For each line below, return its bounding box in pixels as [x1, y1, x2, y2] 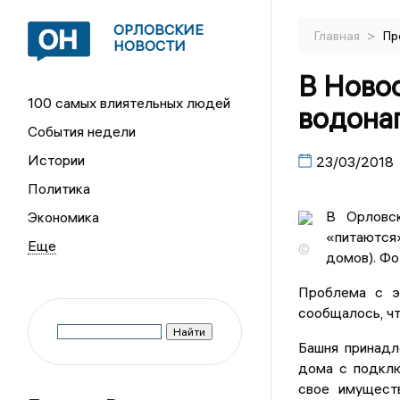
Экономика [28, 208, 100, 226]
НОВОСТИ [113, 37, 187, 54]
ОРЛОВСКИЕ [113, 21, 204, 38]
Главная [313, 28, 362, 44]
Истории [28, 151, 86, 169]
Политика [28, 179, 91, 197]
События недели [28, 122, 137, 140]
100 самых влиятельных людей [28, 94, 231, 112]
